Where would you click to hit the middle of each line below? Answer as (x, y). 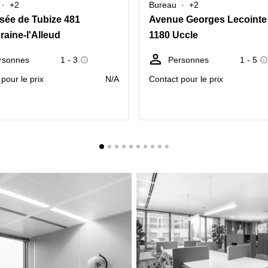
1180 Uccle (173, 35)
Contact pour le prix (186, 79)
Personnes (188, 60)
